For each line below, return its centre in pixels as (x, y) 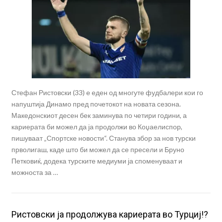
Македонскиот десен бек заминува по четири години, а (99, 115)
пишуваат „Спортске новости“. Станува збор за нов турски (103, 138)
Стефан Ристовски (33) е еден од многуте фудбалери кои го (107, 92)
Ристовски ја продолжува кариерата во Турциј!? (110, 214)
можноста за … (34, 172)
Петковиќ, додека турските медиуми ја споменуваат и (97, 161)
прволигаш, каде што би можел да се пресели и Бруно (98, 149)
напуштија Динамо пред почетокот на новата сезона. (96, 104)
